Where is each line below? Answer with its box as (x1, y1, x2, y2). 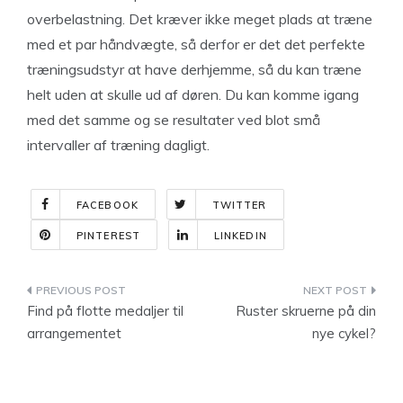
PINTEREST (76, 229, 140, 242)
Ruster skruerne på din (236, 302, 376, 319)
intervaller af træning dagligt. (27, 136, 210, 154)
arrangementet (27, 325, 121, 342)
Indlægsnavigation (26, 282, 227, 306)
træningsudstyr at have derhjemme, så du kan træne (27, 60, 362, 78)
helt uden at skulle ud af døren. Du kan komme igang (27, 85, 359, 103)
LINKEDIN (213, 229, 267, 242)
